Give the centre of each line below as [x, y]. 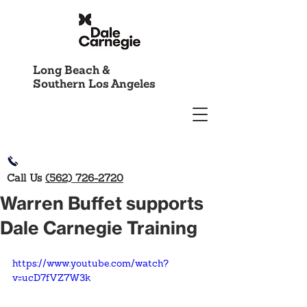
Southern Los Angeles [94, 85]
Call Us [26, 179]
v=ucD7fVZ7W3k [52, 279]
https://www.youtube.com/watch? [90, 264]
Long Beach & [72, 71]
